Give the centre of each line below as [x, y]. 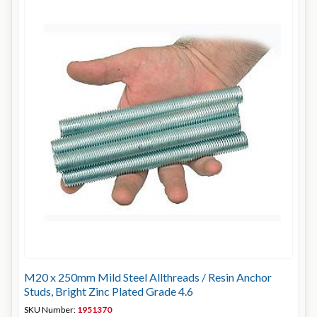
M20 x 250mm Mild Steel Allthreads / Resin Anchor [148, 277]
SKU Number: [51, 310]
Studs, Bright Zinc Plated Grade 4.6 [109, 291]
